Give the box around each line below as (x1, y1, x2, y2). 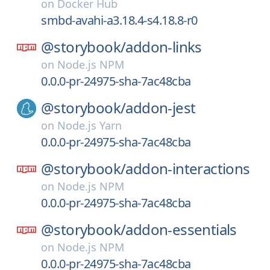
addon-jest (125, 98, 196, 118)
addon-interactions (125, 159, 250, 178)
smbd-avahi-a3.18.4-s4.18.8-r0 (41, 12, 198, 28)
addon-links (125, 37, 202, 57)
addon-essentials (125, 219, 237, 239)
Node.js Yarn (57, 118, 122, 133)
